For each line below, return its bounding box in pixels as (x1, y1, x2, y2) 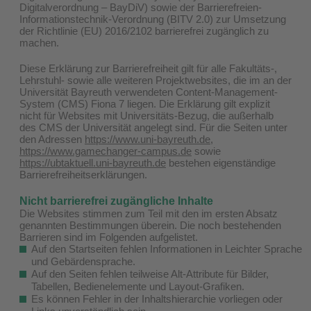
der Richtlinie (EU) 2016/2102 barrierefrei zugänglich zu (19, 24, 269, 37)
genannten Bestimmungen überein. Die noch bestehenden (19, 219, 281, 231)
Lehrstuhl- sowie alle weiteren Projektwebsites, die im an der (19, 74, 292, 86)
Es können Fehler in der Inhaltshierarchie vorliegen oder (31, 292, 283, 305)
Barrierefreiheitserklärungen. (19, 168, 147, 180)
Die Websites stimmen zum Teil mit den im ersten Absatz (19, 207, 278, 219)
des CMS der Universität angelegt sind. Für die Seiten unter (19, 121, 287, 133)
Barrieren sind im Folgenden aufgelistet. (19, 230, 198, 243)
